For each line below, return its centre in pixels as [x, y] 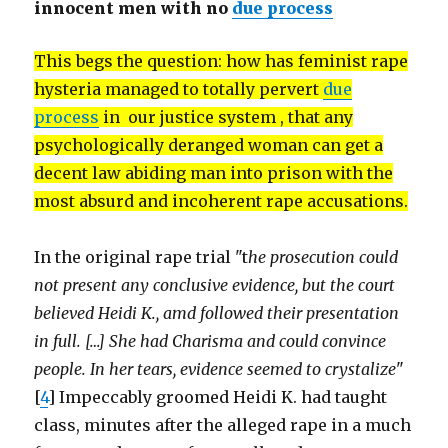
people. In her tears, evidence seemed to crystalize [215, 369]
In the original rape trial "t [141, 257]
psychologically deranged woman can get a [209, 145]
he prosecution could [323, 257]
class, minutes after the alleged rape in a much [223, 425]
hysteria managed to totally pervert [179, 89]
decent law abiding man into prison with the [214, 173]
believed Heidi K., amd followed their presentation [217, 313]
